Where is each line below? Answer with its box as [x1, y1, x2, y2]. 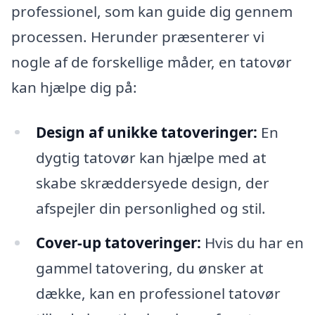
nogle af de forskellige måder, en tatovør [11, 51, 292, 72]
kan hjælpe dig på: [11, 77, 137, 97]
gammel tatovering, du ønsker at [35, 258, 264, 278]
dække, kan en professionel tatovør [35, 283, 281, 304]
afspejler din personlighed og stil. [35, 198, 266, 218]
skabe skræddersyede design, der [35, 172, 269, 193]
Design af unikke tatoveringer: [35, 122, 257, 142]
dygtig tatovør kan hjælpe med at [35, 147, 266, 167]
